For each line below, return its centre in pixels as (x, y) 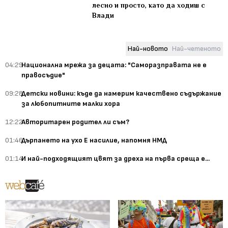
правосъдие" (43, 75)
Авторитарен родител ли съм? (75, 122)
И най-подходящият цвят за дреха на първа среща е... (116, 158)
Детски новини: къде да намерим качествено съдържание (121, 93)
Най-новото (148, 48)
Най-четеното (196, 48)
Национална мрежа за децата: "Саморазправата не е (114, 65)
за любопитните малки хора (71, 103)
